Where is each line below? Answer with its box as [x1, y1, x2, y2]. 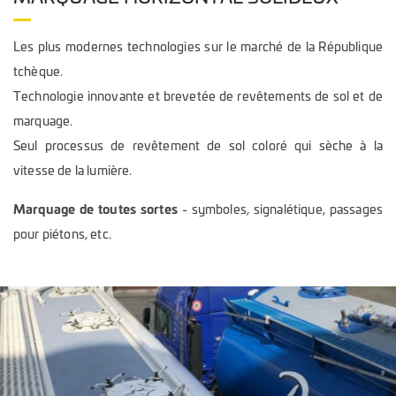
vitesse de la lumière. [13, 161, 133, 179]
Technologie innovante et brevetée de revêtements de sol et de [13, 87, 383, 105]
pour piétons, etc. [13, 225, 111, 243]
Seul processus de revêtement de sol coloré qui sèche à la [13, 136, 383, 155]
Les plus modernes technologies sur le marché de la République [13, 37, 383, 56]
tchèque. [13, 62, 64, 80]
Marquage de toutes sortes [13, 200, 178, 218]
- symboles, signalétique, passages [177, 200, 383, 218]
